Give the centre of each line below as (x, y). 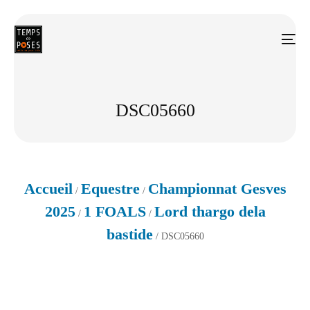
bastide (129, 234)
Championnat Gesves (217, 188)
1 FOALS (115, 211)
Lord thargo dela (210, 211)
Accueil (48, 188)
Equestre (110, 188)
